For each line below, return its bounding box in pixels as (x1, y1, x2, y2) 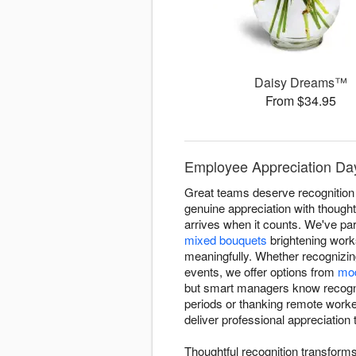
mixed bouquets (184, 231, 267, 249)
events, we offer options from (184, 263, 338, 281)
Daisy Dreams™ (254, 73, 348, 92)
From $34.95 (265, 91, 337, 110)
